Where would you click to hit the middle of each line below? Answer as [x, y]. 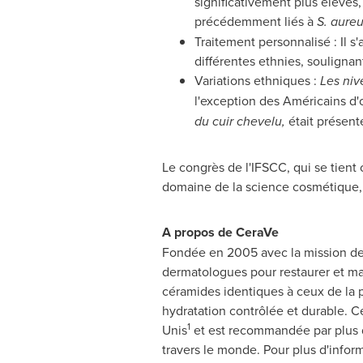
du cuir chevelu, [241, 121]
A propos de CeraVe [220, 232]
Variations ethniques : [257, 80]
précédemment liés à [255, 21]
